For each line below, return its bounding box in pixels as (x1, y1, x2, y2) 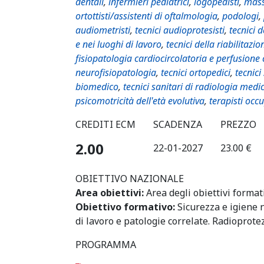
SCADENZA (153, 118, 202, 131)
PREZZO (220, 118, 256, 131)
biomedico (75, 80, 118, 93)
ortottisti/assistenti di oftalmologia (75, 9, 217, 22)
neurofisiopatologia (75, 66, 156, 79)
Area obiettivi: (75, 186, 144, 199)
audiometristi (75, 24, 130, 37)
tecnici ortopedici (161, 66, 230, 79)
